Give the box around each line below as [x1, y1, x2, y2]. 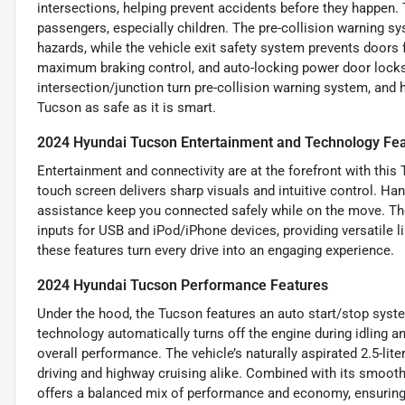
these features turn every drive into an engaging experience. [37, 241, 394, 259]
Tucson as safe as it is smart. [37, 99, 216, 116]
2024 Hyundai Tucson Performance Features [37, 276, 328, 294]
